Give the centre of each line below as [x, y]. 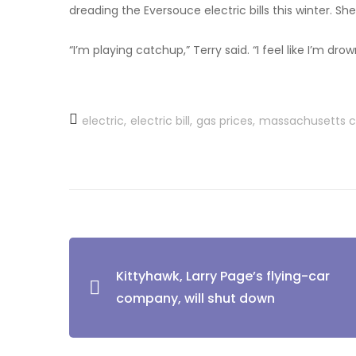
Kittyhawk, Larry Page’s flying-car [223, 277]
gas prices [224, 121]
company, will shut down [195, 299]
